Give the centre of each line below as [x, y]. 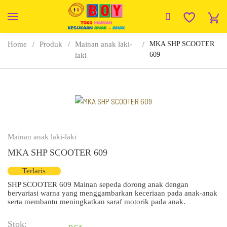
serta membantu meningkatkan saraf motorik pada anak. [97, 201]
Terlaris [34, 171]
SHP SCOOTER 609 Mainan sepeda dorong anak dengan [98, 184]
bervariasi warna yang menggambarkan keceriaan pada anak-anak [112, 193]
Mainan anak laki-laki [42, 137]
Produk [51, 44]
